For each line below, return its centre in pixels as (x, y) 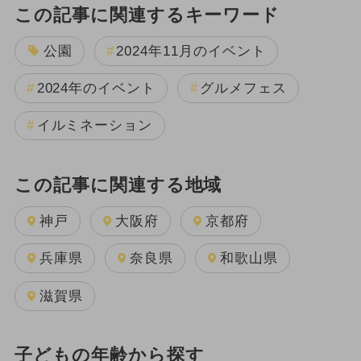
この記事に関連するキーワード (147, 15)
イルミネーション (95, 126)
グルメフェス (243, 89)
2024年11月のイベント (191, 51)
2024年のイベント (96, 89)
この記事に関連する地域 (118, 186)
